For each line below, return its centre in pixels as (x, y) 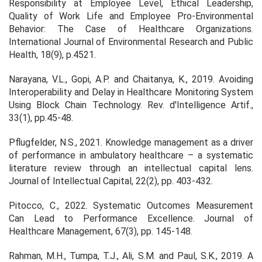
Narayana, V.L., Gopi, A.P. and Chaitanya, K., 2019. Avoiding (131, 79)
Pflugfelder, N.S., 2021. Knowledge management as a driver (131, 142)
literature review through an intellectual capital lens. (131, 168)
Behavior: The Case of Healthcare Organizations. (131, 29)
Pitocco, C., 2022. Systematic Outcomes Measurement (131, 205)
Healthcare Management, (62, 231)
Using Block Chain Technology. (78, 105)
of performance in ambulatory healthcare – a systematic (131, 155)
